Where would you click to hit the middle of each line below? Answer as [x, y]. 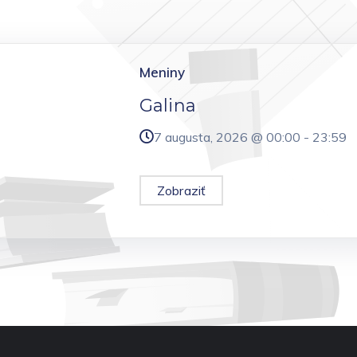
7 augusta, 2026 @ [210, 137]
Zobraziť [181, 190]
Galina [167, 105]
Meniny [162, 72]
